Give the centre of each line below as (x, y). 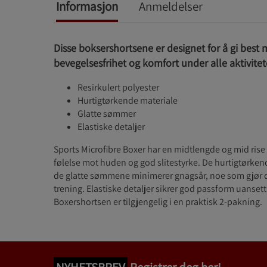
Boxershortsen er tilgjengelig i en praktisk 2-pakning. (158, 202)
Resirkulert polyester (118, 88)
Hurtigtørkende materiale (128, 101)
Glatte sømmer (107, 114)
